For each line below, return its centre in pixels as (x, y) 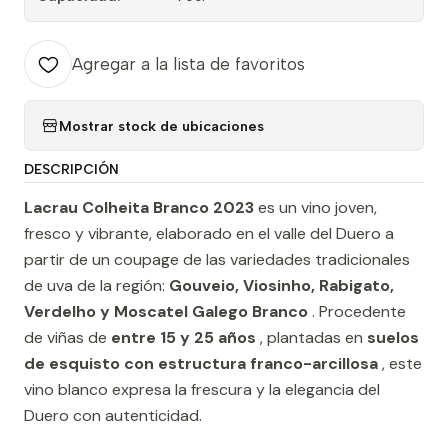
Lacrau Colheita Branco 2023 (139, 208)
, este (400, 364)
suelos (393, 338)
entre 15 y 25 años (183, 338)
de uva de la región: (96, 286)
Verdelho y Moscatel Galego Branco (166, 312)
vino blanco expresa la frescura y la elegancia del (202, 390)
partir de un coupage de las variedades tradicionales (217, 260)
